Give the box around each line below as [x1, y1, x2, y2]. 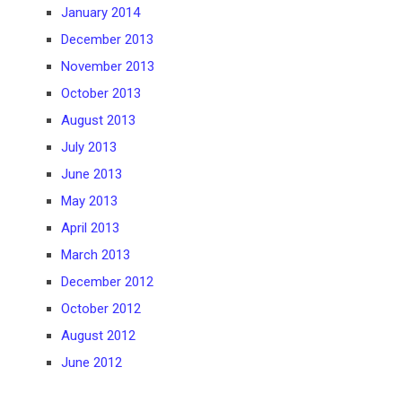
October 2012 [61, 301, 142, 318]
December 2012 [61, 274, 154, 291]
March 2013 [61, 247, 131, 264]
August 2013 [61, 112, 136, 129]
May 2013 [61, 193, 118, 210]
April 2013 [61, 220, 120, 237]
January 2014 [61, 4, 141, 22]
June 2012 [61, 354, 123, 371]
